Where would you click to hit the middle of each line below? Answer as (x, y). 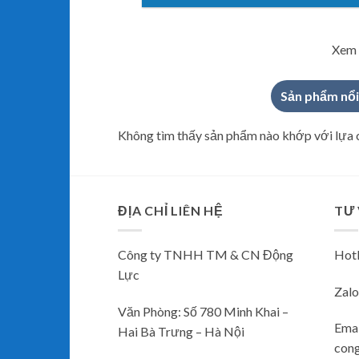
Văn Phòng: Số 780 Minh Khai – (203, 311)
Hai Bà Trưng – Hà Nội (181, 331)
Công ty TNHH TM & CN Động (206, 254)
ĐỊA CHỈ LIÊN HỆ (171, 211)
